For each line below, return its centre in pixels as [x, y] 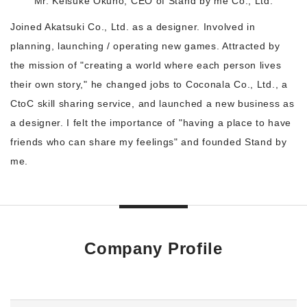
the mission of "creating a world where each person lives [146, 65]
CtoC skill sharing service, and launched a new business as [152, 103]
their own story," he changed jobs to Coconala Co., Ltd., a [149, 84]
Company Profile [153, 248]
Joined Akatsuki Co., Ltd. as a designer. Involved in [133, 27]
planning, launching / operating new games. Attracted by [145, 46]
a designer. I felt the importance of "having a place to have [151, 123]
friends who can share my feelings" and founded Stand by [149, 142]
